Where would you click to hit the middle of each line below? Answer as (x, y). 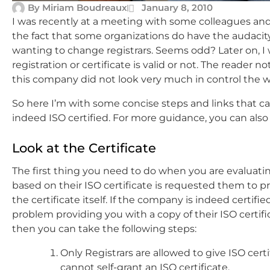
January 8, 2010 (177, 8)
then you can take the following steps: (104, 229)
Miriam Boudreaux (83, 8)
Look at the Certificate (84, 148)
